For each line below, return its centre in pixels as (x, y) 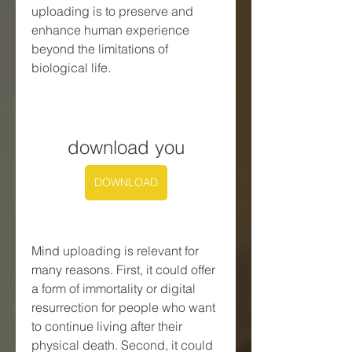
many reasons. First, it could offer (123, 269)
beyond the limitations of (100, 48)
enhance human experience (110, 29)
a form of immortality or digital (114, 288)
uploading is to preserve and (112, 11)
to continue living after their (107, 326)
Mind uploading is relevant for (115, 250)
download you (126, 147)
